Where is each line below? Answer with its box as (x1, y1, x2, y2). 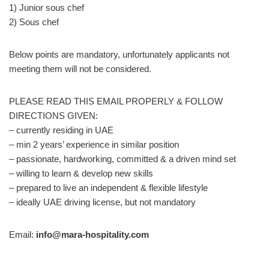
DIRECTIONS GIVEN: (9, 110, 98, 121)
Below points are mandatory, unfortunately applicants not (9, 49, 229, 59)
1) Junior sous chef (9, 2, 84, 13)
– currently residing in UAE (9, 124, 113, 135)
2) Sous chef (9, 16, 59, 27)
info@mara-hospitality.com (36, 229, 149, 240)
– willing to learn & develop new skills (9, 168, 153, 178)
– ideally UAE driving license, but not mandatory (9, 196, 196, 207)
